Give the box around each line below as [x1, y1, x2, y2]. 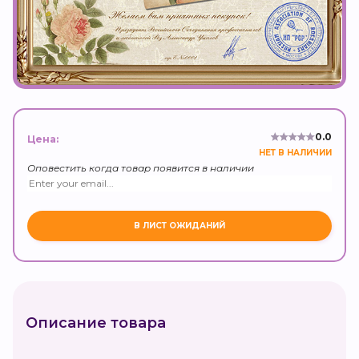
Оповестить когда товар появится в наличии [27, 161, 254, 174]
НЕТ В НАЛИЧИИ [259, 147, 332, 158]
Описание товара [26, 313, 166, 332]
